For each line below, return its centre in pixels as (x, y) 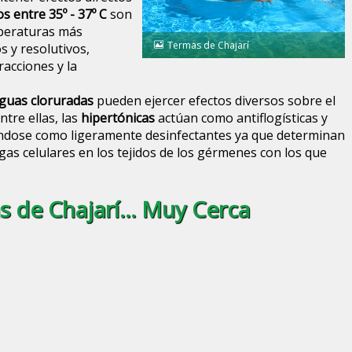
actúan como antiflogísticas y (241, 118)
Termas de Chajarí (208, 45)
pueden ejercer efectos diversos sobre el (214, 101)
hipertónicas (117, 118)
